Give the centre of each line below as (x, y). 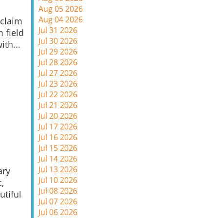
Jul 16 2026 (58, 137)
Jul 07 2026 (58, 201)
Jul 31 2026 (58, 30)
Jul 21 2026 (58, 105)
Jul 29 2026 (58, 52)
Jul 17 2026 (58, 127)
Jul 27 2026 (58, 73)
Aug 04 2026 (61, 19)
